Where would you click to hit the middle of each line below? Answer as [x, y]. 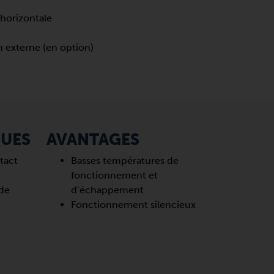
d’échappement [107, 190]
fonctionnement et [114, 175]
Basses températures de [125, 161]
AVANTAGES [93, 140]
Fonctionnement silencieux [133, 205]
